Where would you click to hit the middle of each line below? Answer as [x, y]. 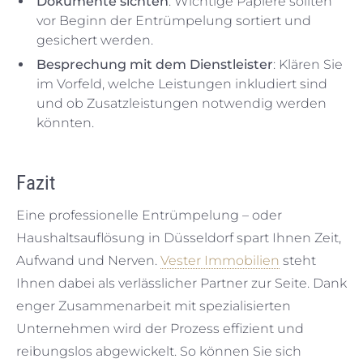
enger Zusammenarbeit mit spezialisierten [154, 306]
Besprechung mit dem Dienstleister [155, 64]
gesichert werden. [95, 40]
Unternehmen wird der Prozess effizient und [160, 329]
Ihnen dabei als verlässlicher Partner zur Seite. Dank [181, 283]
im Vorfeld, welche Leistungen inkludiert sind [182, 84]
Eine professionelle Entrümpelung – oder [149, 215]
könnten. [65, 123]
